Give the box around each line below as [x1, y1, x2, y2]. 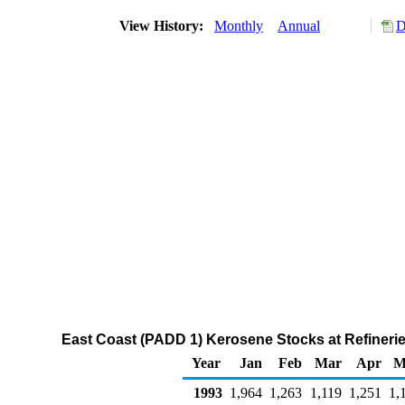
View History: [116, 18, 211, 33]
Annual [278, 18, 320, 33]
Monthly [214, 18, 263, 33]
